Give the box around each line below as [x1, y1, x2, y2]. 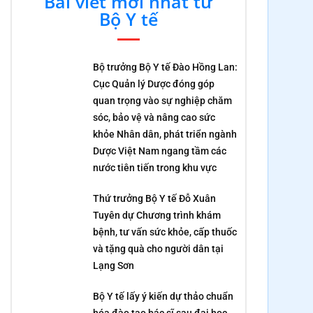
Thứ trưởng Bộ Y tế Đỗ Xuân [93, 192, 217, 204]
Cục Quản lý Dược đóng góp [93, 78, 215, 89]
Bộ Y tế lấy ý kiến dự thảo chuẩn [93, 290, 234, 302]
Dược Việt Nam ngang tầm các [93, 145, 227, 156]
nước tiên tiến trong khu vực [93, 161, 217, 173]
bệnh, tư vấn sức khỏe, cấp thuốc [93, 226, 238, 238]
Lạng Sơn [93, 259, 135, 271]
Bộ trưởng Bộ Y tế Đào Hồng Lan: [93, 61, 238, 73]
